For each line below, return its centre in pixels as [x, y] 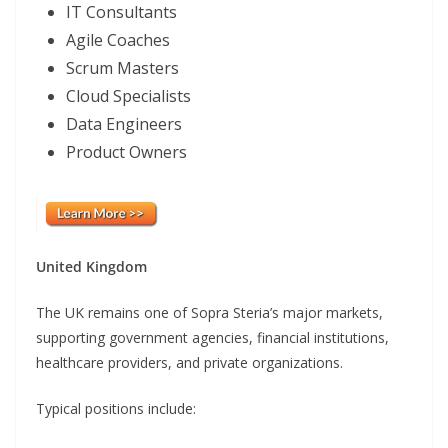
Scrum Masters [122, 67]
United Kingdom [91, 267]
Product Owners [126, 151]
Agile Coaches [118, 39]
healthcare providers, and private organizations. [189, 363]
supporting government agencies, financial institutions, [212, 338]
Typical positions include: [116, 409]
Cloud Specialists [128, 95]
